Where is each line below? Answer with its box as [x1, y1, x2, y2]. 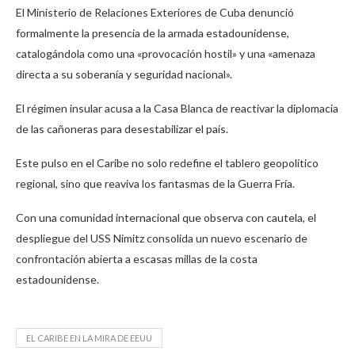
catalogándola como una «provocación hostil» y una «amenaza [16, 47, 315, 61]
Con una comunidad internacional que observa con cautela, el [16, 211, 316, 225]
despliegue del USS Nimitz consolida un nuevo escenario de [16, 231, 307, 246]
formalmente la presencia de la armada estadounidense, [16, 26, 289, 40]
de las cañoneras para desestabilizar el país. [16, 122, 228, 136]
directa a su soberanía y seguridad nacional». [16, 67, 232, 82]
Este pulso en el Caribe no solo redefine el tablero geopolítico [16, 156, 319, 170]
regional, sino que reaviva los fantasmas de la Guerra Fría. [16, 177, 295, 191]
